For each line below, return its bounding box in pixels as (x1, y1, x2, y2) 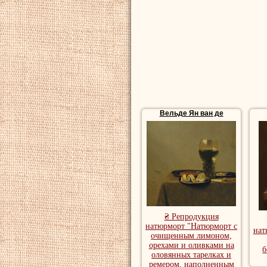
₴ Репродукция (164, 212, 219, 221)
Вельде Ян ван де (159, 109, 223, 117)
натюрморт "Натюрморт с (145, 222, 238, 231)
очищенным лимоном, (151, 231, 232, 240)
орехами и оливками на (148, 241, 234, 250)
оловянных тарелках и (151, 250, 232, 259)
